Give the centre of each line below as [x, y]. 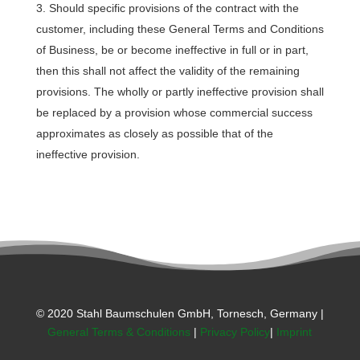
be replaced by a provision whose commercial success [174, 112]
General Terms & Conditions [119, 332]
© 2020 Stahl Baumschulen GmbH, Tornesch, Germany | [180, 313]
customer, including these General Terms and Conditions [180, 29]
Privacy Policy [235, 332]
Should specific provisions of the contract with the [174, 8]
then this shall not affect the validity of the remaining [168, 71]
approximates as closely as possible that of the [154, 133]
